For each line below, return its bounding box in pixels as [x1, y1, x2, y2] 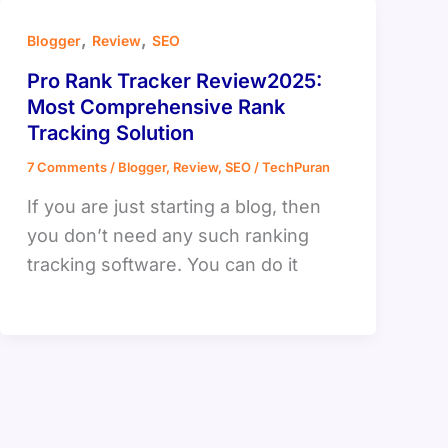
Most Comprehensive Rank [26, 95, 285, 120]
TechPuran [261, 159, 330, 176]
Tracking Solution [26, 121, 194, 146]
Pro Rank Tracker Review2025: [26, 69, 322, 94]
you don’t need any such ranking [26, 224, 309, 246]
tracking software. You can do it [26, 253, 298, 275]
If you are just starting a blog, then [26, 195, 321, 217]
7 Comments [26, 159, 107, 176]
